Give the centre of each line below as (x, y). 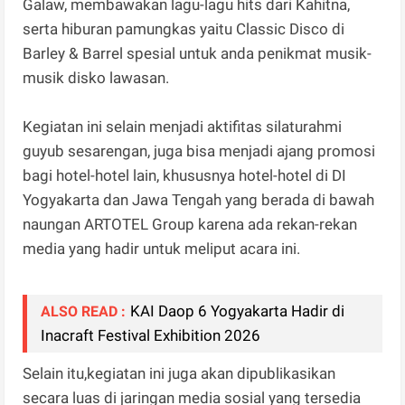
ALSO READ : (84, 312)
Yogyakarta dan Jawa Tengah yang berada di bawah (199, 200)
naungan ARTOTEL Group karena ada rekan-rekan (190, 225)
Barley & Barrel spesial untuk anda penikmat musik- (198, 54)
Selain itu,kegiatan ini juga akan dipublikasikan (179, 374)
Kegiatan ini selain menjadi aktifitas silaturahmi (183, 127)
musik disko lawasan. (98, 78)
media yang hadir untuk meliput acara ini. (165, 249)
